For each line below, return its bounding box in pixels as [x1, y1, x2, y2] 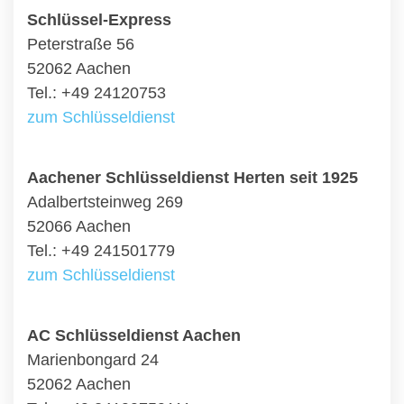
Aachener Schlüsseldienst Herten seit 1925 [27, 169, 358, 187]
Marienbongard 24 [27, 351, 159, 369]
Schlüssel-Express [27, 11, 171, 29]
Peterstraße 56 [27, 35, 134, 53]
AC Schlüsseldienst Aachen [27, 326, 241, 344]
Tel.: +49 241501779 [27, 242, 175, 260]
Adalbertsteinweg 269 [27, 193, 183, 211]
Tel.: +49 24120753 [27, 84, 166, 102]
